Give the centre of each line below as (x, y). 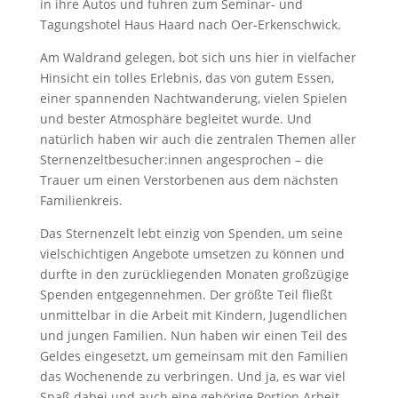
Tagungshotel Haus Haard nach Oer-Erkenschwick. (190, 24)
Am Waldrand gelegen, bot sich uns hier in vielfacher (198, 57)
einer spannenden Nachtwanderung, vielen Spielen (193, 98)
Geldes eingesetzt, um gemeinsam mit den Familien (194, 356)
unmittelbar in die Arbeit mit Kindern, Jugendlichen (193, 315)
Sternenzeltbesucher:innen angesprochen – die (181, 159)
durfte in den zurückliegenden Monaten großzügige (194, 274)
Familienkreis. (81, 200)
